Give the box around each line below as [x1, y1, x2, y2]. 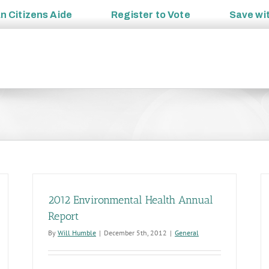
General [175, 228, 199, 237]
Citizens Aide [8, 9, 73, 20]
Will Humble [58, 228, 96, 237]
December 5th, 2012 [104, 228, 167, 237]
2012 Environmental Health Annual [48, 193, 213, 207]
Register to [111, 9, 168, 20]
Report [48, 210, 79, 223]
